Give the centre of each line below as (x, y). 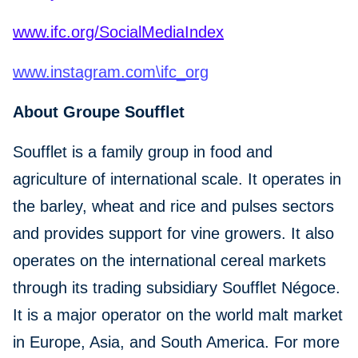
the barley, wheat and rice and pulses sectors (173, 207)
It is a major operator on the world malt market (178, 315)
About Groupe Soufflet (99, 112)
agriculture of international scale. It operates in (177, 179)
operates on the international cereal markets (169, 261)
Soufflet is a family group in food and (143, 152)
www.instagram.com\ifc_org (111, 72)
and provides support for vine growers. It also (173, 234)
